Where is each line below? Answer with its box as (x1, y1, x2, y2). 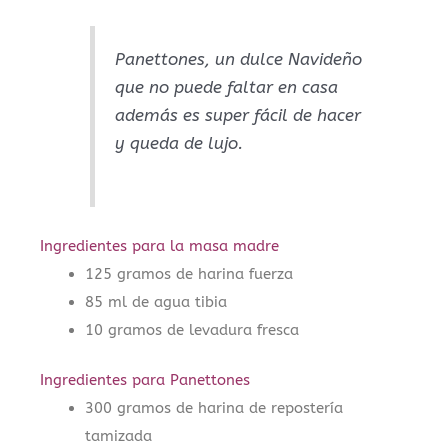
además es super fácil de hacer (114, 106, 361, 125)
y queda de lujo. (114, 134, 243, 153)
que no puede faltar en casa (114, 78, 338, 97)
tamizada (85, 427, 153, 446)
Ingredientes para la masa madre (40, 236, 279, 255)
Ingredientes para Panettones (40, 371, 250, 390)
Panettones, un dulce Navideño (114, 50, 362, 69)
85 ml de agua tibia (85, 292, 228, 311)
